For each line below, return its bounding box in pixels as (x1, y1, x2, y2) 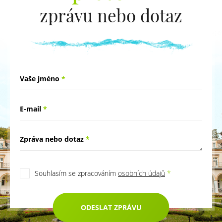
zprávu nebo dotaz (40, 3, 182, 27)
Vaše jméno (20, 74, 61, 84)
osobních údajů (118, 168, 165, 178)
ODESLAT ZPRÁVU (80, 203, 142, 213)
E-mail (20, 104, 43, 114)
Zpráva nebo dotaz (20, 134, 86, 144)
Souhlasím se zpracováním (35, 168, 118, 178)
